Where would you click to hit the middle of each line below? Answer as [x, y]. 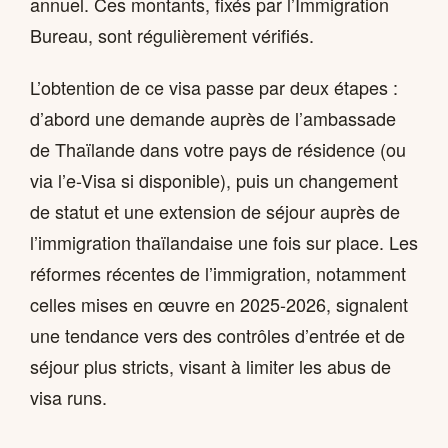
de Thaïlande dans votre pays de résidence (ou [218, 148]
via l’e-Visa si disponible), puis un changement [214, 179]
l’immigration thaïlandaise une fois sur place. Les [224, 241]
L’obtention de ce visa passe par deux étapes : [214, 86]
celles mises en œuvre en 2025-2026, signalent [219, 303]
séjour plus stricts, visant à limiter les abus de [210, 365]
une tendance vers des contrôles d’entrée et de [217, 334]
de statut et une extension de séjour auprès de [215, 210]
